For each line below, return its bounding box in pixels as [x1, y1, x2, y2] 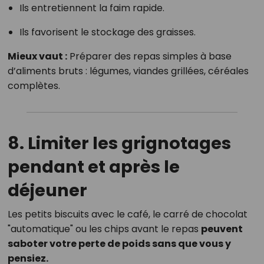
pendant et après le [7, 154, 180, 179]
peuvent [200, 222, 243, 236]
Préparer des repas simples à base [67, 49, 232, 63]
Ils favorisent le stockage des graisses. [19, 25, 196, 39]
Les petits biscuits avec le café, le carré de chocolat [7, 207, 247, 221]
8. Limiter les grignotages [7, 131, 231, 155]
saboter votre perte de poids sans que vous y [7, 236, 231, 250]
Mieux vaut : [7, 49, 67, 63]
